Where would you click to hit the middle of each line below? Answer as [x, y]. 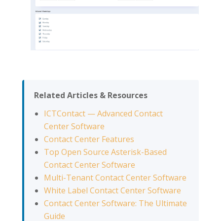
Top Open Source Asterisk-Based [105, 152]
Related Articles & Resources [91, 95]
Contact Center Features [89, 139]
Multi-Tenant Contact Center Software [115, 177]
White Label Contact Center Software [112, 190]
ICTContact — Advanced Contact [103, 113]
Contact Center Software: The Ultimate [115, 203]
